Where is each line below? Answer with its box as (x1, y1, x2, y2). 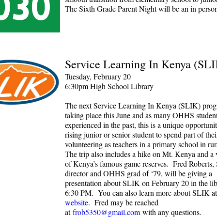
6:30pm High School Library (65, 81, 154, 91)
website (65, 197, 88, 207)
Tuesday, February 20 (65, 71, 131, 81)
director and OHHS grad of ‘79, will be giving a (65, 168, 212, 178)
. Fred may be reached (88, 197, 158, 207)
